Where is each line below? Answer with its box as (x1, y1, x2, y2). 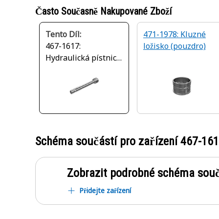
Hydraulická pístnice (45, 52, 121, 63)
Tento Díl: (45, 29, 81, 40)
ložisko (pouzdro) (143, 41, 206, 51)
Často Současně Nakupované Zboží (35, 5, 172, 17)
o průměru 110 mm (45, 64, 113, 75)
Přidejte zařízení (79, 186, 131, 195)
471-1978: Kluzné (143, 29, 206, 40)
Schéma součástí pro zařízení (35, 134, 180, 148)
